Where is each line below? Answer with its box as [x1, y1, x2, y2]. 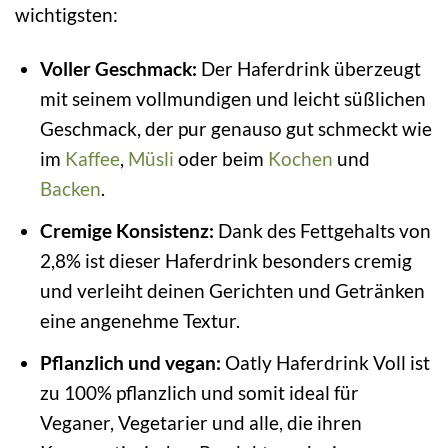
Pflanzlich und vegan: [39, 350, 221, 374]
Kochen [267, 147, 333, 171]
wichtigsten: [15, 2, 118, 26]
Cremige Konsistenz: [39, 219, 214, 242]
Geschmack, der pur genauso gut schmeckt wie [39, 117, 432, 141]
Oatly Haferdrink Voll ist [220, 350, 430, 374]
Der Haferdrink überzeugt [196, 57, 421, 81]
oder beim [173, 147, 268, 171]
